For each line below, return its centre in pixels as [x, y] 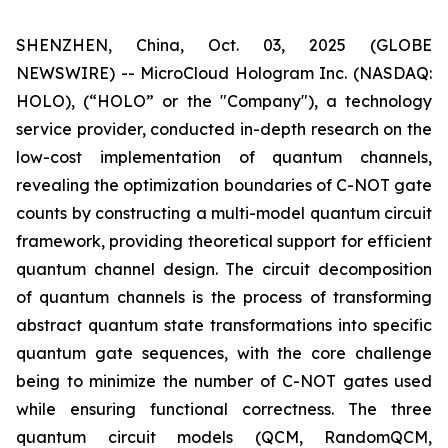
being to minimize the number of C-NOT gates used [224, 381]
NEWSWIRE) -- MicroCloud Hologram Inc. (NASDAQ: [224, 73]
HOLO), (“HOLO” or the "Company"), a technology [224, 101]
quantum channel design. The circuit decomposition [224, 269]
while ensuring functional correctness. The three [224, 409]
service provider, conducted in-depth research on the [224, 129]
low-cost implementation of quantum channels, [224, 157]
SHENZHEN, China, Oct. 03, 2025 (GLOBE [224, 45]
